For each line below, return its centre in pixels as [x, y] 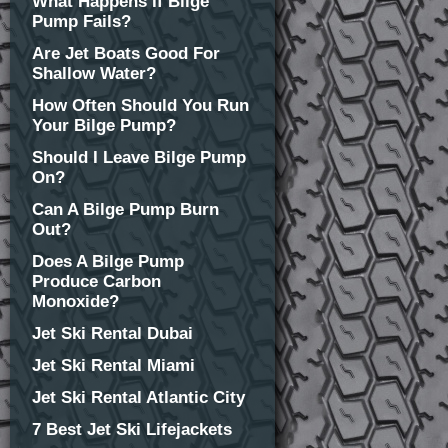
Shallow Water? [94, 73]
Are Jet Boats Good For [126, 53]
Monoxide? [75, 301]
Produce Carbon [96, 281]
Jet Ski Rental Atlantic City [138, 397]
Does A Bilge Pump [108, 261]
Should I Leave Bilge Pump [139, 157]
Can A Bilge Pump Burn [125, 209]
